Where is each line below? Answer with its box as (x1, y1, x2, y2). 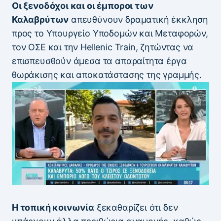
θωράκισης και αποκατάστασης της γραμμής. (12, 70, 202, 80)
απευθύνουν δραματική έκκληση (69, 14, 208, 25)
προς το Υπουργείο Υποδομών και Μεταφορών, (12, 28, 208, 39)
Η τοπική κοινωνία (12, 202, 94, 213)
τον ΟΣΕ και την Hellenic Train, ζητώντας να (12, 42, 194, 53)
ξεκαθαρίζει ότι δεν (94, 202, 178, 213)
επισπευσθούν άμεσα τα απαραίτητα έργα (12, 56, 187, 67)
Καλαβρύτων (12, 14, 69, 25)
